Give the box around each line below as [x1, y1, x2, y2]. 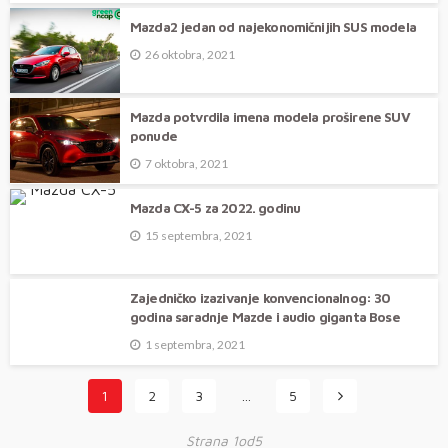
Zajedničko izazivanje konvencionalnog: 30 [130, 290, 391, 307]
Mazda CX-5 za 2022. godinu [130, 200, 301, 217]
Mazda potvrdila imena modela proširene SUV [130, 109, 410, 126]
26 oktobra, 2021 [145, 47, 235, 63]
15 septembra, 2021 [145, 228, 252, 244]
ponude [130, 128, 177, 145]
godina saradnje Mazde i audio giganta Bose [130, 309, 400, 326]
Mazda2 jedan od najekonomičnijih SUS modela [130, 19, 416, 36]
